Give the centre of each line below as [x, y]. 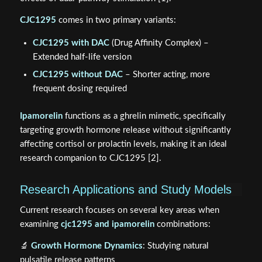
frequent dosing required [80, 89]
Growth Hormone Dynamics [87, 246]
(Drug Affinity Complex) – [159, 43]
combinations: [182, 225]
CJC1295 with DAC [71, 43]
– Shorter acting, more [166, 75]
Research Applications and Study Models [125, 190]
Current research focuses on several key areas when [119, 211]
